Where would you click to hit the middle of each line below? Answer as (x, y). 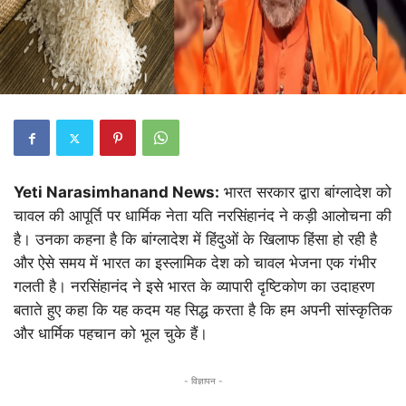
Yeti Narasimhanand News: (116, 192)
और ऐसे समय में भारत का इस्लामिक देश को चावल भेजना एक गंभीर (195, 263)
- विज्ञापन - (203, 381)
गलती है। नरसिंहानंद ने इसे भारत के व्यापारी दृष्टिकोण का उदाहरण (194, 286)
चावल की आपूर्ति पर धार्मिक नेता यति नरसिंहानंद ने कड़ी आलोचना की (203, 216)
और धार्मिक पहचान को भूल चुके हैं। (111, 333)
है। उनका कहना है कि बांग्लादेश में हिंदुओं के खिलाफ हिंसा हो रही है (195, 239)
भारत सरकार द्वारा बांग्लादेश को (305, 192)
